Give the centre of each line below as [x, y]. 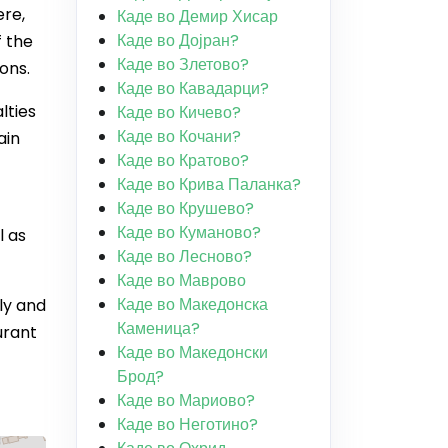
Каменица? [158, 328]
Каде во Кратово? [183, 160]
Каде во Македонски [192, 352]
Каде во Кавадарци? [193, 88]
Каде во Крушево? [185, 208]
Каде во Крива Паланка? [209, 184]
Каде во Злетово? [183, 64]
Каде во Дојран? [178, 40]
